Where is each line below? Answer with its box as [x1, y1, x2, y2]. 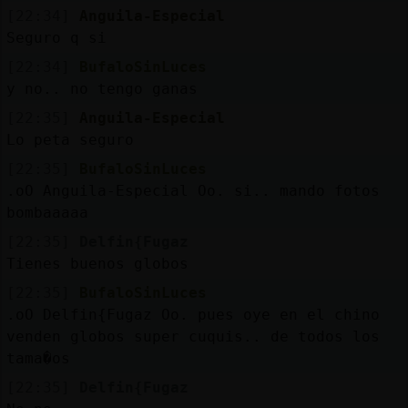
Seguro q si [5, 28, 107, 46]
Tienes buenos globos [5, 254, 189, 272]
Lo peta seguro [5, 130, 134, 148]
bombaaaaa [5, 203, 88, 221]
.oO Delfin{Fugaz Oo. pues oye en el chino [5, 305, 380, 323]
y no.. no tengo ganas [5, 79, 198, 97]
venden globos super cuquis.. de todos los [5, 327, 380, 345]
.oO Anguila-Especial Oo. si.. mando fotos [5, 181, 380, 199]
